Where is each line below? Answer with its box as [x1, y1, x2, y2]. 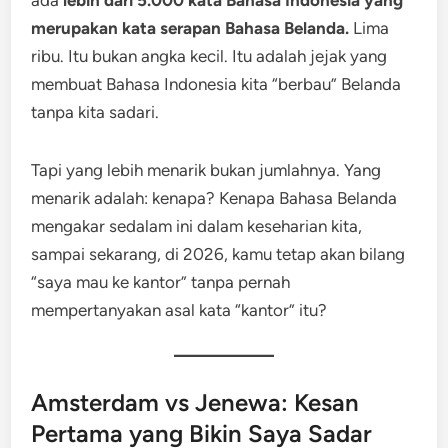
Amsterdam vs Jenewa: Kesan [31, 388, 360, 417]
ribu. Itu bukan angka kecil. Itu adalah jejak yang [31, 46, 388, 66]
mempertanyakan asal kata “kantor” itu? [31, 300, 328, 320]
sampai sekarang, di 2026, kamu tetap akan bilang [31, 244, 406, 264]
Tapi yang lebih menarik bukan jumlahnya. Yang [31, 160, 382, 180]
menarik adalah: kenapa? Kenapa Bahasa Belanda [31, 188, 398, 208]
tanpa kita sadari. [31, 102, 160, 122]
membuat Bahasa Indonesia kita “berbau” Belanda [31, 74, 402, 94]
